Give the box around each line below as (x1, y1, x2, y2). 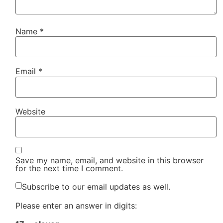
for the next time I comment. (15, 163, 123, 174)
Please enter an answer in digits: (15, 200, 137, 211)
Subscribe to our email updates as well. (22, 181, 171, 192)
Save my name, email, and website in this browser (15, 155, 204, 166)
